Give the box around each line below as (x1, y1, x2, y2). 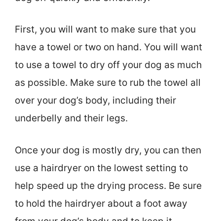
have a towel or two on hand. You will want (15, 41, 202, 53)
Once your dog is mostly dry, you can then (15, 144, 201, 156)
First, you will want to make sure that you (15, 24, 196, 36)
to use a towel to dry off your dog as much (15, 59, 202, 71)
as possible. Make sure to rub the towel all (15, 77, 201, 89)
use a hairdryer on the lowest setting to (15, 162, 188, 174)
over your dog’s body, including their (15, 95, 176, 107)
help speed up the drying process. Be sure (15, 180, 202, 191)
